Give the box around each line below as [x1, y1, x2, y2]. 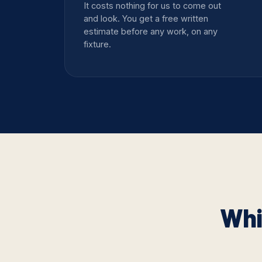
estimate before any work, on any [84, 26, 218, 37]
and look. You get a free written [84, 13, 208, 24]
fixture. [84, 39, 111, 50]
